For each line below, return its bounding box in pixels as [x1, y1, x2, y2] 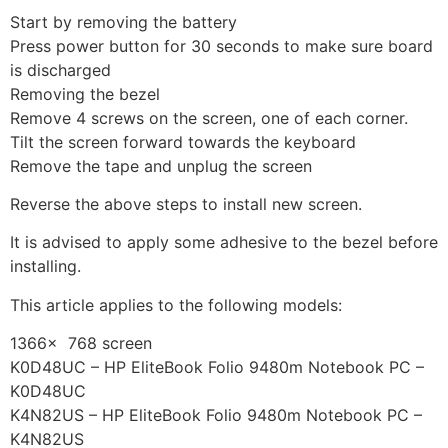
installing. [10, 256, 81, 277]
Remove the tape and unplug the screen [10, 155, 312, 176]
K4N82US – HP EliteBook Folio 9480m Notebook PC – [10, 405, 422, 426]
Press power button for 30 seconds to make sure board [10, 35, 433, 56]
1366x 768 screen [10, 333, 152, 354]
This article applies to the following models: [10, 294, 342, 315]
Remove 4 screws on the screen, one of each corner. [10, 107, 408, 128]
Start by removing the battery [10, 11, 237, 32]
